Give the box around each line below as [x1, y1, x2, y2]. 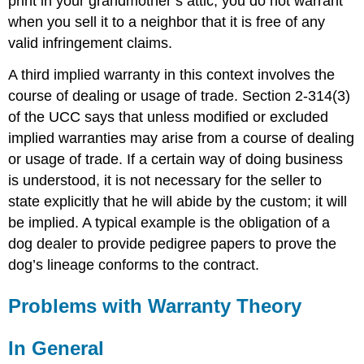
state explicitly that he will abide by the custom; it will [8, 193, 348, 210]
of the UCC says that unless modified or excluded [8, 108, 329, 125]
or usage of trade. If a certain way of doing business [8, 150, 344, 167]
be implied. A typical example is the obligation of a [8, 214, 331, 231]
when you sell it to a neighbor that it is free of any [8, 14, 326, 31]
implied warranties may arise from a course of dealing [8, 129, 355, 146]
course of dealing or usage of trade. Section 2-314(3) [8, 87, 351, 104]
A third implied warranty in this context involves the [8, 66, 336, 83]
